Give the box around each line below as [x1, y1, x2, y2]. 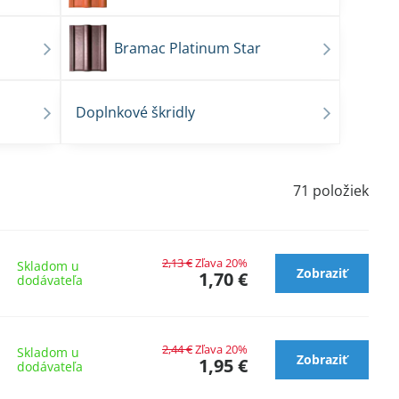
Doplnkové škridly [76, 102, 196, 122]
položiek [313, 181, 370, 200]
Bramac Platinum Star [114, 38, 262, 58]
